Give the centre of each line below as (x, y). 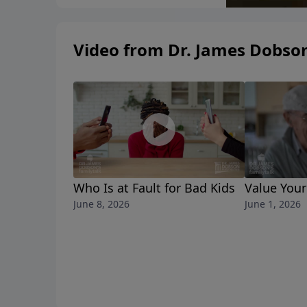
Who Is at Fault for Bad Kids (154, 187)
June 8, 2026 (101, 204)
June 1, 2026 (273, 204)
